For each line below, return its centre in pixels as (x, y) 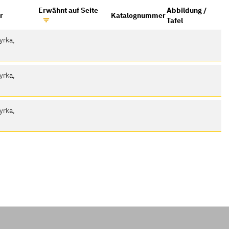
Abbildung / (187, 10)
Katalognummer (139, 15)
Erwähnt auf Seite (68, 10)
